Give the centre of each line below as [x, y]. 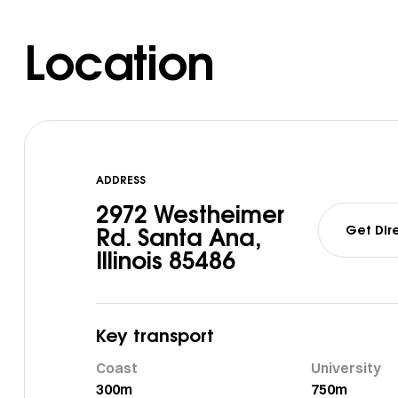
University [346, 368]
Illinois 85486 [166, 261]
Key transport [155, 335]
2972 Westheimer [190, 215]
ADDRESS [121, 180]
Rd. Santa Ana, [179, 238]
